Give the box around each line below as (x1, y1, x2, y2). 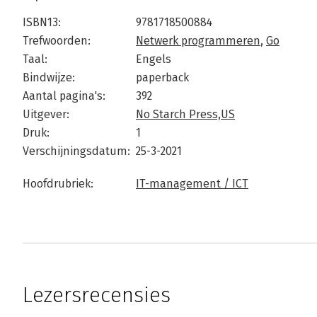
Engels (136, 52, 171, 66)
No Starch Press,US (136, 108, 235, 121)
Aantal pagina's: (23, 89, 105, 103)
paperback (136, 71, 189, 84)
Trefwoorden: (23, 34, 91, 47)
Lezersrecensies (23, 282, 171, 308)
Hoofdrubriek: (23, 177, 93, 190)
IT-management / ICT (136, 177, 248, 190)
